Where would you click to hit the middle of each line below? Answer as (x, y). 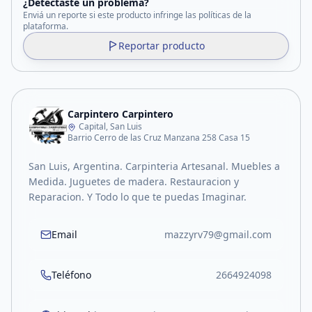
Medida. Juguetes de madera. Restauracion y (134, 181)
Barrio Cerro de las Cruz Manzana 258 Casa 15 (159, 138)
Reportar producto (162, 46)
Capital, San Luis (110, 126)
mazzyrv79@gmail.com (218, 234)
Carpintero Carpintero (120, 114)
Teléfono (71, 275)
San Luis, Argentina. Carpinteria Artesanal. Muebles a (154, 166)
